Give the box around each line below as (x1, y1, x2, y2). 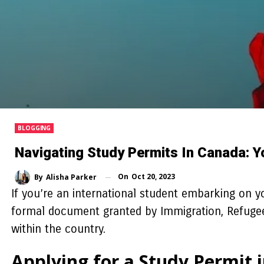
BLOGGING (18, 124, 51, 133)
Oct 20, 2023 (131, 171, 175, 182)
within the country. (11, 222, 105, 236)
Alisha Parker (46, 172, 97, 182)
